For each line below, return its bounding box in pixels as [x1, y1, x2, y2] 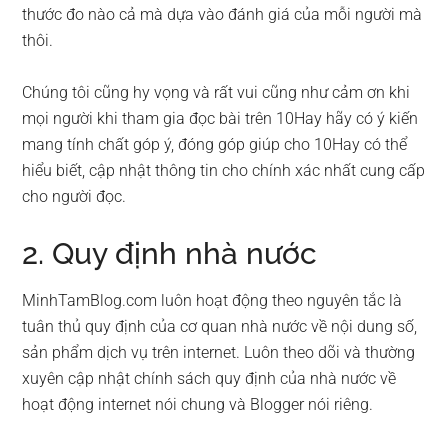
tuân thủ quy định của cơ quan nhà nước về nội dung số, [22, 317, 418, 336]
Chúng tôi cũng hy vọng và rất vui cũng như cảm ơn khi [22, 83, 411, 102]
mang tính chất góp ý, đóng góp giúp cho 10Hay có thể [22, 135, 408, 154]
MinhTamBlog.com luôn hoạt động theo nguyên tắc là [22, 291, 403, 310]
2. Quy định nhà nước [22, 236, 318, 271]
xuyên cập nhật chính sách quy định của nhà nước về [22, 369, 397, 388]
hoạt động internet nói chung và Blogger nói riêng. [22, 395, 374, 414]
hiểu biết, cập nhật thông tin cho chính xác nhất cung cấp [22, 161, 426, 180]
